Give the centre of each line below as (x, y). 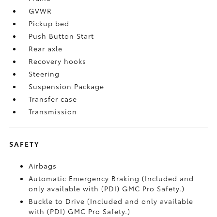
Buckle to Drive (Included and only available (111, 201)
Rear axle (46, 48)
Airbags (43, 165)
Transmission (53, 111)
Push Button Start (62, 36)
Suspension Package (67, 86)
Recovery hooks (58, 61)
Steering (44, 73)
